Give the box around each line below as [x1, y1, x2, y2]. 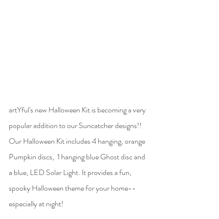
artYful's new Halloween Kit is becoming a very [9, 104, 147, 116]
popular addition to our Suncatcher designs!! [9, 120, 143, 131]
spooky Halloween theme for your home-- [9, 182, 137, 194]
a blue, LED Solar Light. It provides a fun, [9, 167, 133, 178]
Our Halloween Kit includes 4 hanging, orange [9, 135, 147, 147]
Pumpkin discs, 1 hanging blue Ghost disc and [9, 151, 147, 163]
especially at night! [9, 198, 65, 210]
